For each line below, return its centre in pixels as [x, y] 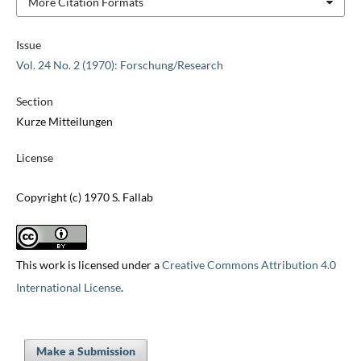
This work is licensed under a [89, 265]
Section [34, 102]
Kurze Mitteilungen [64, 122]
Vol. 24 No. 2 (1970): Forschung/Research [119, 65]
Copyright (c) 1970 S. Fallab [84, 197]
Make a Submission [85, 351]
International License [68, 288]
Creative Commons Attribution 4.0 [249, 265]
